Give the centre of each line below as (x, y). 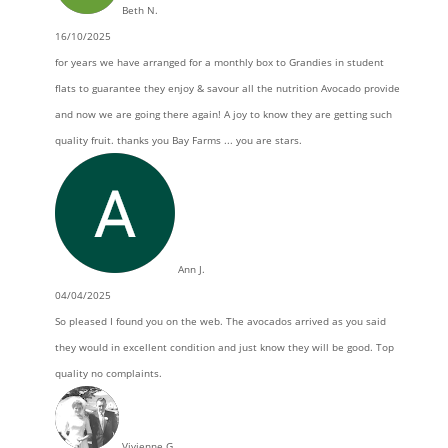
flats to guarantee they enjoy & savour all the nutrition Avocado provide (227, 88)
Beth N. (139, 10)
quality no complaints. (108, 373)
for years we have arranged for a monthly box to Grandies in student (219, 62)
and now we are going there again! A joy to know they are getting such (223, 114)
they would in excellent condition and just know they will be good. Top (224, 347)
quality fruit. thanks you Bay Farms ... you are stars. (178, 140)
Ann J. (191, 269)
